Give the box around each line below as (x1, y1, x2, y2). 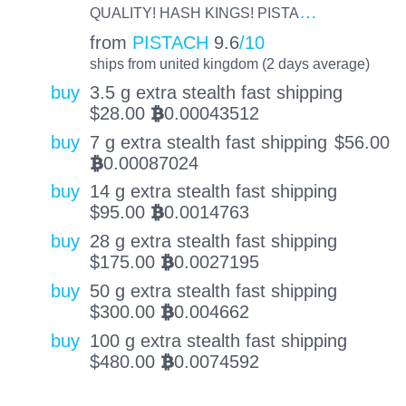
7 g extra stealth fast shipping (89, 131, 327, 152)
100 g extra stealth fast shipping (89, 330, 347, 351)
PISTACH (131, 33, 208, 53)
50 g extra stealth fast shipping (89, 281, 337, 302)
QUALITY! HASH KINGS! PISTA (89, 5, 299, 22)
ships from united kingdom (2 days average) (89, 55, 370, 72)
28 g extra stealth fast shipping (89, 231, 337, 252)
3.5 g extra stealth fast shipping (89, 82, 343, 102)
